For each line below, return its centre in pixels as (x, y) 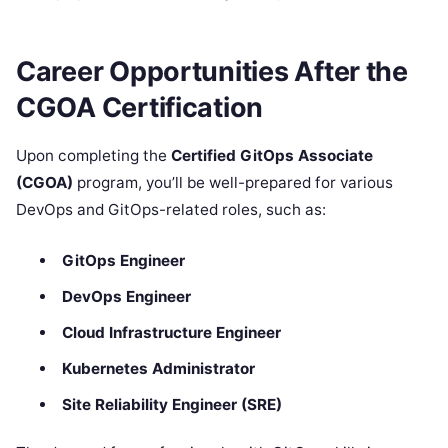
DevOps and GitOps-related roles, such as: (171, 209)
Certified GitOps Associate (272, 155)
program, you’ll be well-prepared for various (233, 182)
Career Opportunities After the (212, 71)
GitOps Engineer (123, 260)
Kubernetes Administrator (158, 368)
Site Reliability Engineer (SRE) (171, 404)
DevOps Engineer (126, 296)
